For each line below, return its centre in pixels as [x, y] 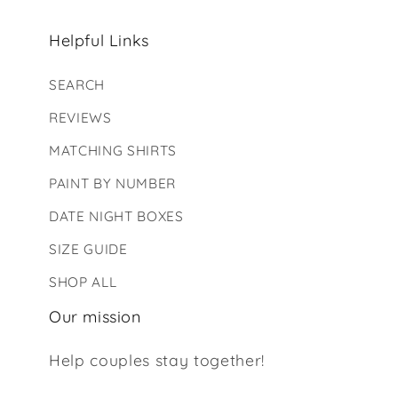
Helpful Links [99, 41]
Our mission [95, 316]
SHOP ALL [83, 283]
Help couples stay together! [157, 359]
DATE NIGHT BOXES [116, 217]
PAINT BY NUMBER [112, 184]
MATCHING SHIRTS [113, 151]
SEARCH [77, 85]
